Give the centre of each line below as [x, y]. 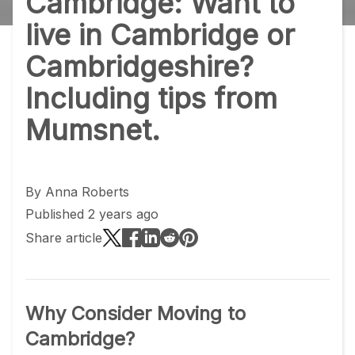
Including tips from [151, 98]
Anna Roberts [87, 192]
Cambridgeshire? [139, 67]
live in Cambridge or [160, 35]
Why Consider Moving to [136, 313]
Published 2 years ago [92, 214]
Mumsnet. [93, 130]
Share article [64, 238]
